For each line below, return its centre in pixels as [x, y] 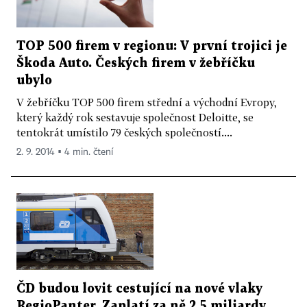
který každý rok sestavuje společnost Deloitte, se [135, 117]
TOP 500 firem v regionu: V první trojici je [152, 46]
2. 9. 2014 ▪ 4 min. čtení [65, 152]
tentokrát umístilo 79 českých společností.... [124, 132]
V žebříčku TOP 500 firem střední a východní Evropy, [147, 102]
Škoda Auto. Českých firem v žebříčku [136, 63]
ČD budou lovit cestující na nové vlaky [139, 289]
